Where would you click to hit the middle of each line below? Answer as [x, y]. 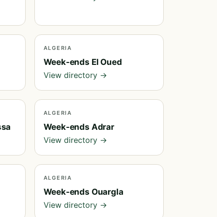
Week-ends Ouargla [83, 192]
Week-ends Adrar [79, 127]
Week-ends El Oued [83, 62]
